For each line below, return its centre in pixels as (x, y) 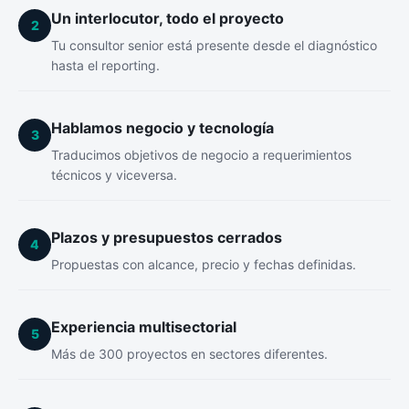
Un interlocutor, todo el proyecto (168, 18)
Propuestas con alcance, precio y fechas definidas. (204, 264)
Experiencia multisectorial (144, 326)
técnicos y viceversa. (114, 174)
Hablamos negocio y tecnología (163, 127)
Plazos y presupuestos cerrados (167, 237)
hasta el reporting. (105, 65)
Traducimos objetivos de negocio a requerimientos (201, 154)
